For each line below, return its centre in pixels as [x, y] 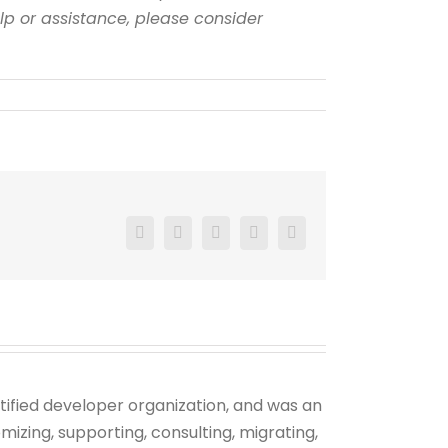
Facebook [169, 239]
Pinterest [317, 239]
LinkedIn [281, 239]
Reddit [235, 239]
